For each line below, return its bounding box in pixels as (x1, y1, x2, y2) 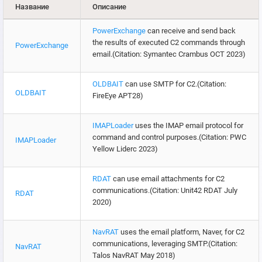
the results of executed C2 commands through (92, 38, 245, 47)
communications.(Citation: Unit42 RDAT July (92, 186, 237, 195)
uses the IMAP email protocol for (133, 121, 243, 130)
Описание (92, 2, 126, 12)
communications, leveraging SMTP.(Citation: (92, 239, 237, 249)
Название (15, 2, 49, 12)
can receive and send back (146, 26, 236, 36)
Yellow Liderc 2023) (92, 144, 158, 154)
